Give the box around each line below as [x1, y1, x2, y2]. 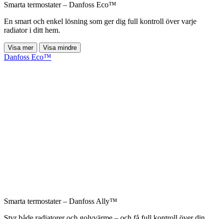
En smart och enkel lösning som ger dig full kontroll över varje [4, 17, 197, 26]
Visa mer [8, 44, 33, 52]
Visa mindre [43, 44, 77, 52]
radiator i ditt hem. [4, 26, 60, 35]
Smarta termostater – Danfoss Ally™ [4, 197, 117, 206]
